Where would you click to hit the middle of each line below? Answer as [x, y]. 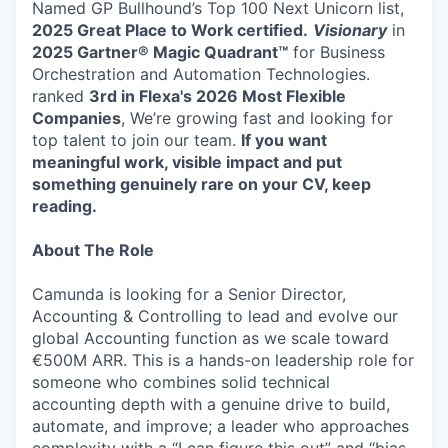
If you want [284, 140]
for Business [336, 52]
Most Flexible [294, 96]
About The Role [93, 250]
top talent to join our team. [136, 140]
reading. [64, 206]
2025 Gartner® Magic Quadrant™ [160, 52]
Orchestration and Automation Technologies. [201, 74]
